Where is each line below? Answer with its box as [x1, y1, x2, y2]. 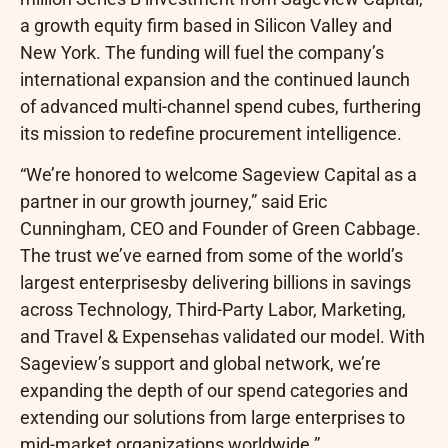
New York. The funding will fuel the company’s [20, 42, 384, 63]
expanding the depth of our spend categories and [20, 380, 408, 402]
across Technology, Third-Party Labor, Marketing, [20, 299, 406, 321]
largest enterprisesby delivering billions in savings [20, 272, 411, 294]
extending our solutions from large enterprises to [20, 407, 405, 429]
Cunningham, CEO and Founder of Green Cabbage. [20, 218, 421, 240]
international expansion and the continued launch [20, 69, 410, 90]
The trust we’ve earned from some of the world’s [20, 245, 403, 267]
